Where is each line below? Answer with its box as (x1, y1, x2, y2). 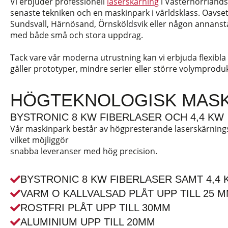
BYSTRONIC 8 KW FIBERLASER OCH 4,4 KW (10, 111, 224, 123)
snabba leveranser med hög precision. (10, 146, 157, 157)
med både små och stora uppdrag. (10, 30, 143, 41)
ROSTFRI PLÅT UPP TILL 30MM (20, 202, 170, 213)
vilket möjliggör (10, 134, 69, 146)
